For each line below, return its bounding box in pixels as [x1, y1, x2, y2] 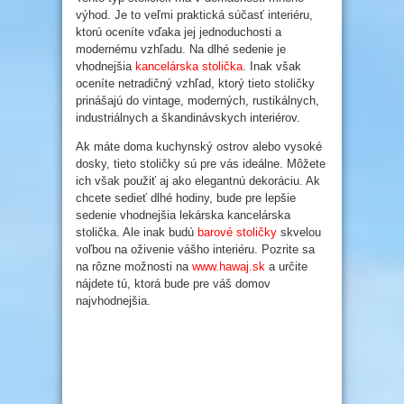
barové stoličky [197, 225, 277, 240]
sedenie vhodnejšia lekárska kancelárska [76, 208, 290, 223]
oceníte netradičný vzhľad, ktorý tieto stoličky [76, 77, 315, 91]
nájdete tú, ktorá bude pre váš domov [76, 277, 271, 291]
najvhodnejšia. [76, 294, 151, 308]
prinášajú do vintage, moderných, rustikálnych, [76, 94, 319, 108]
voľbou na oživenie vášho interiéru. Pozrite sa [76, 243, 315, 257]
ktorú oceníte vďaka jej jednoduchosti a [76, 25, 281, 40]
